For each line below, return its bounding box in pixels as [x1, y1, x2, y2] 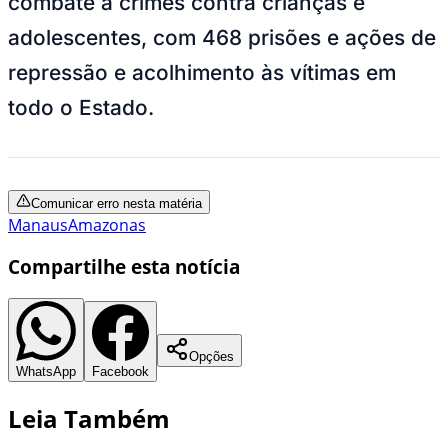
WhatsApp [16, 364, 76, 380]
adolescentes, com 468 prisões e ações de [8, 24, 436, 50]
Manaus [8, 213, 68, 236]
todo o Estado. [8, 94, 160, 120]
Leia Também [8, 402, 170, 436]
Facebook [92, 364, 149, 380]
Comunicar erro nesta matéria [31, 195, 202, 211]
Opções [189, 349, 234, 365]
